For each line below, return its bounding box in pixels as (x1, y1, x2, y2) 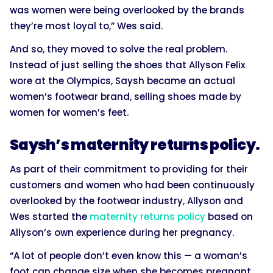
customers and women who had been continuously (10, 178, 255, 191)
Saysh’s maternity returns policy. (10, 134, 260, 155)
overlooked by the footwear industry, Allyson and (10, 194, 243, 207)
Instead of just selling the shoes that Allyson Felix (10, 58, 245, 71)
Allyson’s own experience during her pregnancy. (10, 225, 234, 239)
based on (205, 210, 253, 223)
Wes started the (10, 210, 90, 223)
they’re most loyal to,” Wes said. (10, 19, 163, 32)
